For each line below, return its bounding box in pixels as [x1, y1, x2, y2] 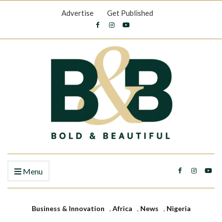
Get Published [107, 8, 153, 17]
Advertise [61, 8, 94, 17]
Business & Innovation [31, 204, 105, 213]
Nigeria [166, 204, 191, 213]
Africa [112, 204, 132, 213]
